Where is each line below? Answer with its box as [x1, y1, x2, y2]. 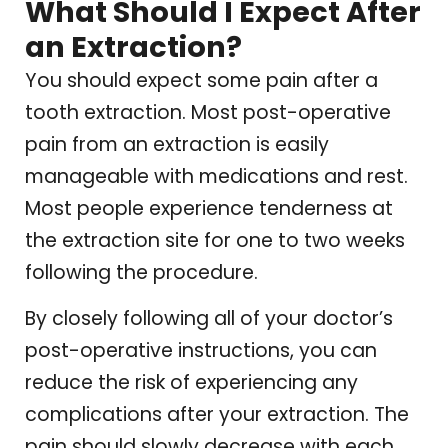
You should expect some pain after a [25, 66, 378, 94]
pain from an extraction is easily [25, 130, 329, 158]
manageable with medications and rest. [25, 162, 408, 190]
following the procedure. [25, 258, 258, 286]
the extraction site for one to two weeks [25, 226, 405, 254]
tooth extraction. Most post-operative [25, 98, 391, 126]
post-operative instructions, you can [25, 337, 377, 365]
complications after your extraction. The [25, 401, 409, 429]
